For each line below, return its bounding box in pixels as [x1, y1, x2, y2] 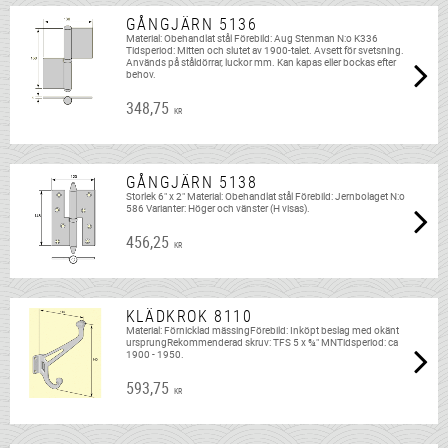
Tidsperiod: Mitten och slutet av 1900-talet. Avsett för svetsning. [125, 44, 404, 58]
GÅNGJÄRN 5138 [125, 171, 258, 194]
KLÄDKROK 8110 [125, 305, 253, 328]
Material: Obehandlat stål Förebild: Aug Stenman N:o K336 [125, 32, 378, 46]
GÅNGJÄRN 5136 [125, 13, 258, 36]
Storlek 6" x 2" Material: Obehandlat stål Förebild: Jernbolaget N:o [125, 190, 405, 204]
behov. [125, 68, 156, 82]
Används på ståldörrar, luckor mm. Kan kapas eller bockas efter [125, 56, 396, 70]
